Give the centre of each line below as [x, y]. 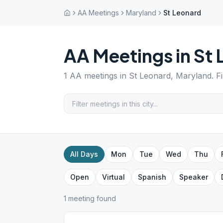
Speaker [194, 177]
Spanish [152, 177]
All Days [84, 154]
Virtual [113, 177]
